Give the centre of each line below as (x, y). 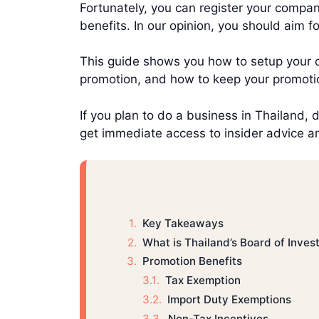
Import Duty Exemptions (229, 300)
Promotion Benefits (192, 261)
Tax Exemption (204, 281)
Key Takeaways (183, 223)
